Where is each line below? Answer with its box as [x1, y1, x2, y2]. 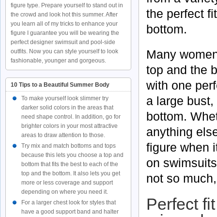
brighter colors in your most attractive [21, 123, 118, 129]
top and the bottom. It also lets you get [21, 170, 120, 177]
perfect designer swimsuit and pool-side [11, 39, 115, 46]
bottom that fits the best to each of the [21, 161, 118, 168]
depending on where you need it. [21, 188, 108, 195]
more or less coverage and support [21, 179, 113, 186]
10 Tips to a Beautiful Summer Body [11, 81, 109, 88]
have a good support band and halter [21, 208, 119, 215]
